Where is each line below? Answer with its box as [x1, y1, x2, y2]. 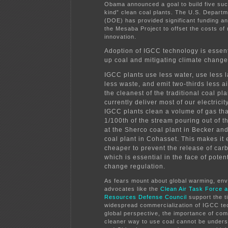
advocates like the [104, 185, 160, 192]
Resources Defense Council [104, 193, 187, 200]
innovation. [104, 33, 136, 40]
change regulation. [104, 162, 165, 170]
